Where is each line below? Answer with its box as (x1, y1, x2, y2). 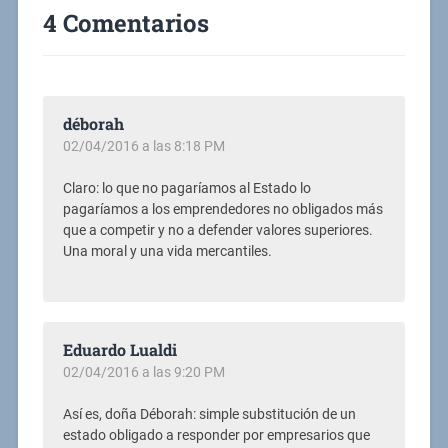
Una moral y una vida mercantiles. (62, 242, 272, 260)
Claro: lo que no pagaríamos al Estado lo (62, 179, 311, 197)
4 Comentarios (42, 6, 209, 39)
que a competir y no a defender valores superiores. (62, 221, 373, 239)
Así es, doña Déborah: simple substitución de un (62, 405, 356, 423)
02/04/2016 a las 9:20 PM (62, 363, 225, 380)
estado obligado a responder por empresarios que (62, 426, 370, 444)
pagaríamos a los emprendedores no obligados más (62, 200, 383, 218)
